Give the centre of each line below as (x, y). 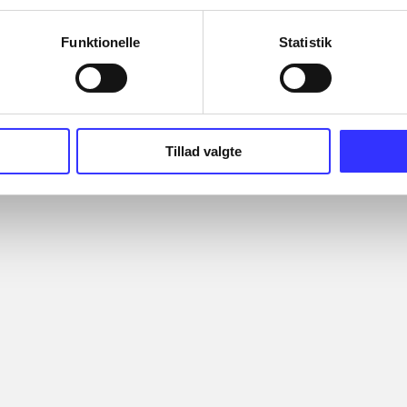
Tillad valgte (203, 151)
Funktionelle (101, 42)
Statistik (305, 42)
